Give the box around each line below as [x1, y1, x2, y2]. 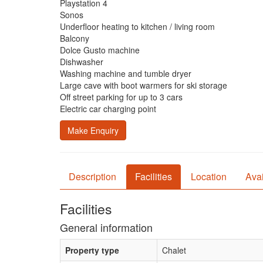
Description [69, 170, 116, 183]
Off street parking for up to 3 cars [60, 91, 183, 103]
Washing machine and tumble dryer [60, 68, 191, 79]
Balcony [60, 32, 89, 44]
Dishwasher [60, 56, 103, 68]
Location [191, 170, 227, 183]
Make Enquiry [68, 124, 119, 136]
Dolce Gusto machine [60, 44, 140, 56]
